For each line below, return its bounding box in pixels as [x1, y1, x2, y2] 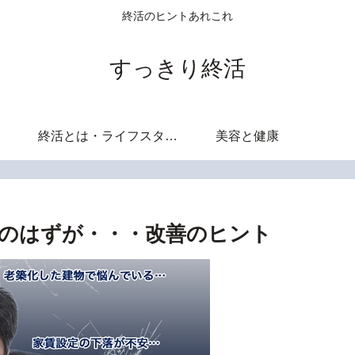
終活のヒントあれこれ [122, 10, 233, 23]
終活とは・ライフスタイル [165, 128, 177, 143]
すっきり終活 [109, 55, 246, 81]
